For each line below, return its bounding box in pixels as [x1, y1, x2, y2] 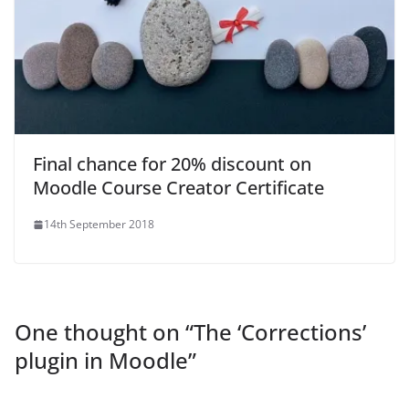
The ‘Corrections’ [194, 317, 366, 348]
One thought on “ [15, 317, 194, 348]
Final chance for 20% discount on [33, 152, 311, 177]
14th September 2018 [44, 216, 154, 233]
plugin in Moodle [15, 345, 188, 376]
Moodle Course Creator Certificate [33, 175, 324, 201]
